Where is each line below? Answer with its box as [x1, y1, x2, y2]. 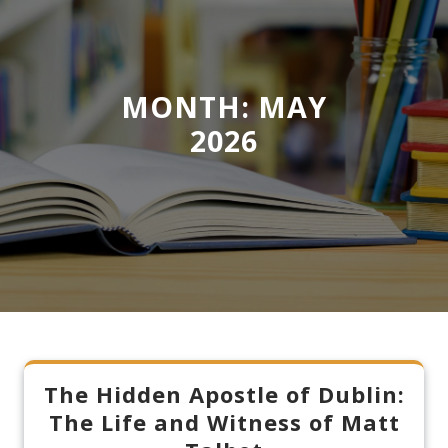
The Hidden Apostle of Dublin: [43, 379, 405, 409]
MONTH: [121, 87, 258, 126]
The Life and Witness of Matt [48, 407, 400, 437]
